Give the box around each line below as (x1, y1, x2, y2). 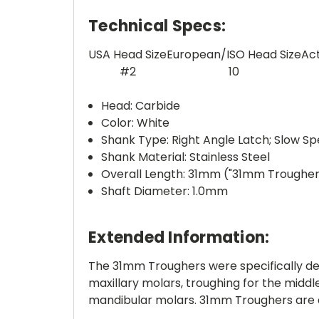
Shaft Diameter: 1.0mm (101, 183, 229, 199)
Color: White (101, 115, 170, 131)
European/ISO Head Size (167, 46, 301, 63)
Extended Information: (88, 226, 270, 249)
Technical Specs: (88, 15, 226, 37)
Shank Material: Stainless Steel (101, 149, 271, 165)
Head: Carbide (101, 98, 181, 114)
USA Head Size (88, 46, 167, 63)
